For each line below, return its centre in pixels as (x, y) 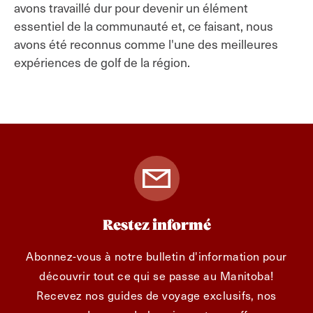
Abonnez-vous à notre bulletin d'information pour (156, 256)
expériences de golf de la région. (102, 62)
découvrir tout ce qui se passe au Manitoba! (156, 275)
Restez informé (156, 226)
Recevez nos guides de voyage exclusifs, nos (156, 295)
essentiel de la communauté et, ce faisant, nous (144, 26)
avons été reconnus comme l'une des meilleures (146, 44)
